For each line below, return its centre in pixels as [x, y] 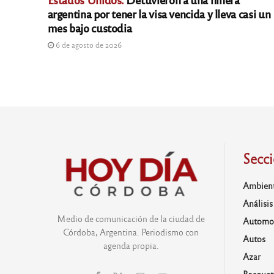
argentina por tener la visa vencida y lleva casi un [159, 14]
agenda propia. [131, 245]
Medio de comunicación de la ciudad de [131, 218]
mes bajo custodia [90, 28]
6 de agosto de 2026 [87, 45]
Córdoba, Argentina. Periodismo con [131, 231]
